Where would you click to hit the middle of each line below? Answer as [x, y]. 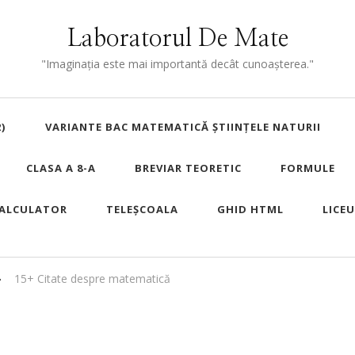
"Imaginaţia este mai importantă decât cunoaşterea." [177, 64]
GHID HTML [250, 209]
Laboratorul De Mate [177, 39]
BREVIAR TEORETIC [188, 168]
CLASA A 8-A [61, 168]
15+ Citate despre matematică [92, 279]
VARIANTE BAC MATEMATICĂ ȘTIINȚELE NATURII [183, 127]
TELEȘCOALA [142, 209]
